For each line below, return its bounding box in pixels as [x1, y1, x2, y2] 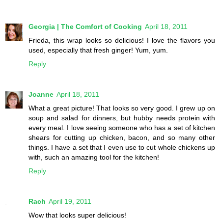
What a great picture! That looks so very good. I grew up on [28, 104, 215, 112]
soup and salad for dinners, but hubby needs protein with [28, 114, 215, 122]
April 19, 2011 [49, 197, 91, 206]
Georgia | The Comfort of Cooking [28, 23, 142, 31]
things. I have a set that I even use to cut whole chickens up [28, 143, 215, 152]
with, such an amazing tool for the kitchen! [28, 153, 159, 162]
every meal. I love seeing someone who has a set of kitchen [28, 124, 215, 132]
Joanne [28, 90, 54, 99]
